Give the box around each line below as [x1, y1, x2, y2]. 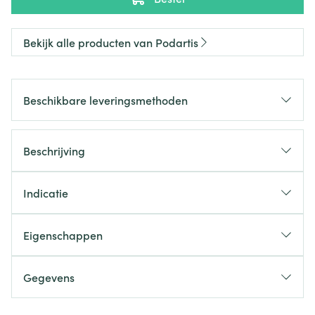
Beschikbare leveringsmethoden [23, 92, 188, 108]
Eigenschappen [23, 227, 103, 243]
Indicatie [23, 185, 68, 200]
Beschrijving [23, 143, 85, 158]
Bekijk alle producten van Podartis [23, 34, 198, 50]
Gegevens [23, 269, 75, 285]
